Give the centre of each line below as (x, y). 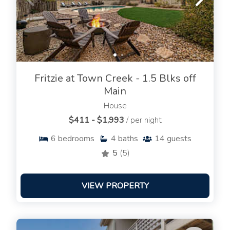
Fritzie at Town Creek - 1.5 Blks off (115, 79)
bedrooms (76, 139)
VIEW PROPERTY (115, 186)
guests (179, 139)
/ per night (144, 120)
